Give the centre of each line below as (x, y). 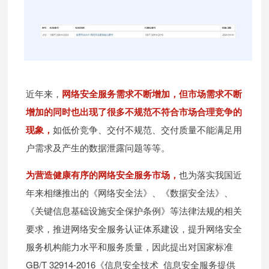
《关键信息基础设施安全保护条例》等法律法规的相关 (134, 211)
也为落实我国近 (211, 175)
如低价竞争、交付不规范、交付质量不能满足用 (148, 130)
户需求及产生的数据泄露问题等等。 (98, 148)
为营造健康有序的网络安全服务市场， (103, 175)
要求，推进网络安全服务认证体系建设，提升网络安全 (134, 229)
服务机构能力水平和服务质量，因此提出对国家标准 (130, 247)
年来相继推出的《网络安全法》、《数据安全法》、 (130, 193)
